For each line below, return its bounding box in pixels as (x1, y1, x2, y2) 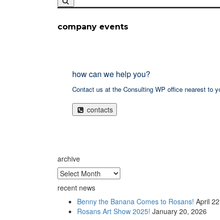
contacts (84, 105, 113, 115)
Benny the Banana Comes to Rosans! (77, 196, 194, 207)
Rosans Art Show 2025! (77, 206, 150, 217)
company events (57, 22, 128, 32)
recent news (57, 183, 95, 193)
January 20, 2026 (152, 206, 207, 217)
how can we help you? (72, 68, 150, 80)
